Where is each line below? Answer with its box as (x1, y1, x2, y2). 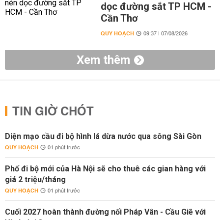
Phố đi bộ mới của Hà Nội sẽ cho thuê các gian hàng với (5, 164, 206, 173)
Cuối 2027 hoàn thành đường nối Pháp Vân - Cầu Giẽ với (5, 207, 206, 217)
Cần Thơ (100, 12, 138, 24)
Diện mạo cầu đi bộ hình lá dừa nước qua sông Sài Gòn (5, 132, 201, 141)
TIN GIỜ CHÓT (12, 101, 94, 123)
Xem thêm (76, 53, 130, 67)
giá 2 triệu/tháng (5, 175, 66, 184)
